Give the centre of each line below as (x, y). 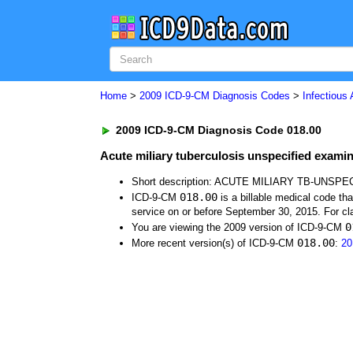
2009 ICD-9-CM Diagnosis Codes (215, 96)
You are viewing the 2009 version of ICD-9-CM (238, 227)
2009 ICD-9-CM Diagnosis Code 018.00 (217, 130)
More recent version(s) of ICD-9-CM (214, 243)
